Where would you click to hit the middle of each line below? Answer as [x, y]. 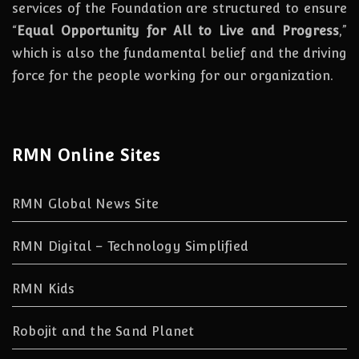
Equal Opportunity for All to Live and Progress [178, 30]
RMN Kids [44, 288]
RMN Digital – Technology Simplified [130, 246]
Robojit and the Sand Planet [103, 331]
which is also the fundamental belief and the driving [179, 53]
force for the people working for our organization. [173, 75]
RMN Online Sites [86, 155]
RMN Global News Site [85, 204]
